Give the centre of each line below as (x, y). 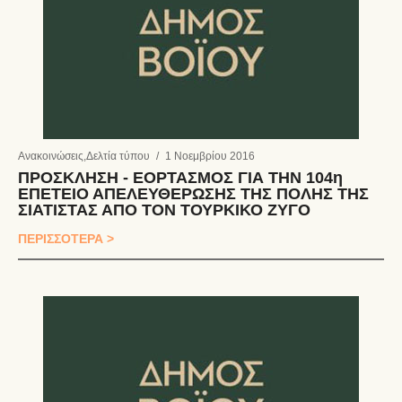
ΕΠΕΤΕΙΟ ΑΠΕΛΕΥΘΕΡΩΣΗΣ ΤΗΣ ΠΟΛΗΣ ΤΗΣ (193, 193)
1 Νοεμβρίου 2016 (210, 156)
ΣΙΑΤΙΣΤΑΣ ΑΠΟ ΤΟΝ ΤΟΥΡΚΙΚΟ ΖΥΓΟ (164, 210)
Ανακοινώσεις (51, 156)
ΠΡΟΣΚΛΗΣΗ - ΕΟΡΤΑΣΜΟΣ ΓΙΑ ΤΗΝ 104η (180, 177)
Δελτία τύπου (118, 156)
